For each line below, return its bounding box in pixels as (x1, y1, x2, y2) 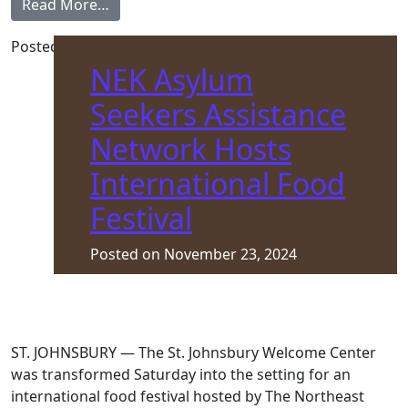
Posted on (90, 244, 164, 264)
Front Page (79, 36, 155, 56)
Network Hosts (90, 129, 291, 168)
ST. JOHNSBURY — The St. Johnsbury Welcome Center (11, 342, 376, 362)
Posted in (11, 36, 79, 56)
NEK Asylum (90, 60, 253, 99)
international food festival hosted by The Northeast (11, 386, 364, 406)
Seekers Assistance (90, 95, 346, 134)
